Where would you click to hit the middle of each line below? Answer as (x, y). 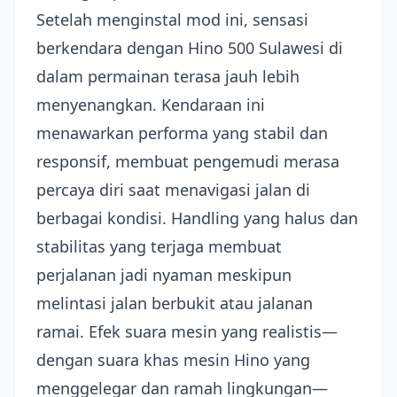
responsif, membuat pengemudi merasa (188, 161)
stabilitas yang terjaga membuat (159, 246)
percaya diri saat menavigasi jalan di (173, 190)
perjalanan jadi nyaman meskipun (164, 275)
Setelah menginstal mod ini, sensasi (172, 19)
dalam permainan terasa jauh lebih (168, 76)
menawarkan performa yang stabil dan (182, 133)
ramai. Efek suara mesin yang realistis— (187, 331)
